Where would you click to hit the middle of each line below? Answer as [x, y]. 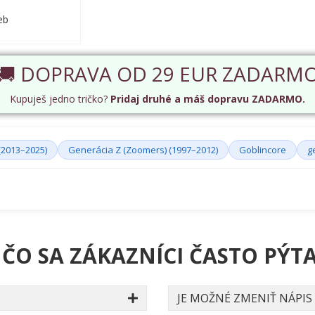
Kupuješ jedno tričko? [60, 99]
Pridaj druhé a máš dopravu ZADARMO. [208, 99]
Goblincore [263, 150]
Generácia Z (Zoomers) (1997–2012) [143, 150]
